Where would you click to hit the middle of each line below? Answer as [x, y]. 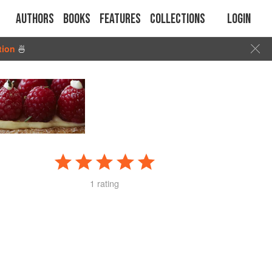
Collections [178, 19]
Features [120, 19]
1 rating [105, 183]
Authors [35, 19]
